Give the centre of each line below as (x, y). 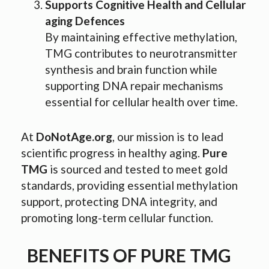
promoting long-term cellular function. (117, 217)
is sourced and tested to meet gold (138, 169)
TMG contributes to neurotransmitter (141, 53)
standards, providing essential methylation (129, 185)
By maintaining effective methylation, (141, 37)
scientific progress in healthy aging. (112, 153)
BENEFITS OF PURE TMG (129, 255)
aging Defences (85, 21)
